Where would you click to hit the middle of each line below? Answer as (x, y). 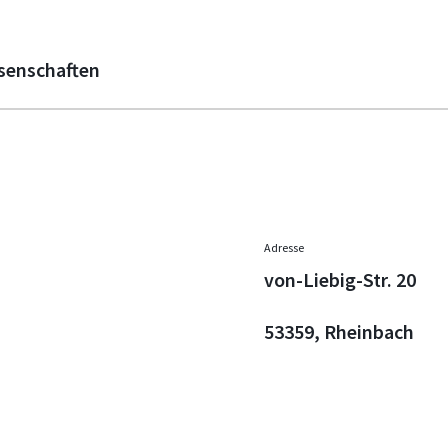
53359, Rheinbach (339, 332)
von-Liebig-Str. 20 (340, 280)
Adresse (284, 248)
